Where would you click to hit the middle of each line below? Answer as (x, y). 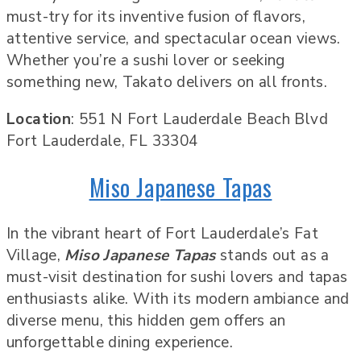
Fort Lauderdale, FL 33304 (102, 141)
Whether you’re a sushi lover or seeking (146, 60)
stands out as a (272, 255)
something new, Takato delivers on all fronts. (167, 82)
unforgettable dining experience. (120, 342)
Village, (36, 255)
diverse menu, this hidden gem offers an (146, 320)
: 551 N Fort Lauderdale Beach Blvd (199, 119)
